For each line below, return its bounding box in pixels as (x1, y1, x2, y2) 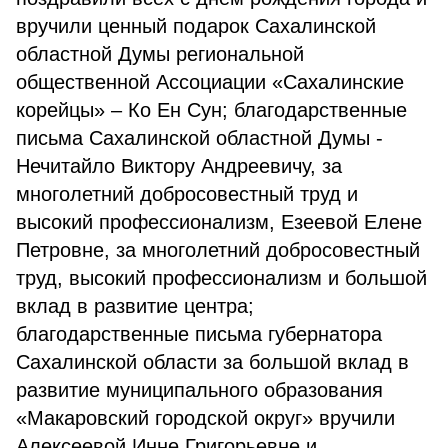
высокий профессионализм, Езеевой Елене (16, 211, 422, 233)
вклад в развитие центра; (16, 295, 254, 317)
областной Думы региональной (16, 43, 304, 65)
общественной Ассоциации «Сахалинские (16, 71, 404, 93)
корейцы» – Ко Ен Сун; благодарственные (16, 99, 407, 121)
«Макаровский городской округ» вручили (16, 407, 395, 429)
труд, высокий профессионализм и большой (16, 267, 427, 289)
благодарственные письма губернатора (16, 323, 382, 345)
